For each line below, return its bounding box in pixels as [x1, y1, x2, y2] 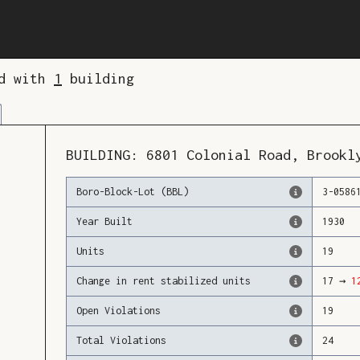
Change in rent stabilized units [76, 275, 252, 288]
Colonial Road [186, 146, 292, 164]
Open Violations [76, 305, 162, 317]
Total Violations [76, 334, 167, 347]
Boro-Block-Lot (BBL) [76, 186, 190, 198]
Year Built [76, 215, 133, 228]
